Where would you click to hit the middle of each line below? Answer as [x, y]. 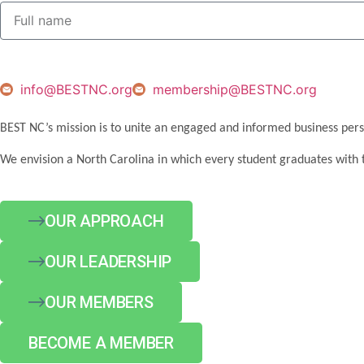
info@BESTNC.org [76, 90]
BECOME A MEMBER [101, 343]
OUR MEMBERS [99, 303]
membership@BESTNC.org [235, 90]
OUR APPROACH [104, 221]
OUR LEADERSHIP [108, 262]
